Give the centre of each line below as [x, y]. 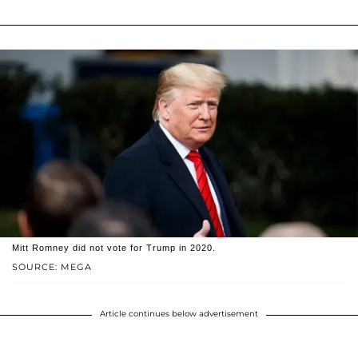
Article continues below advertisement [179, 314]
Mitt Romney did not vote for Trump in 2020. [114, 248]
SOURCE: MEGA [52, 267]
